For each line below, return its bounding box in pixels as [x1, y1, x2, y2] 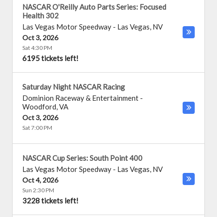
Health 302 [22, 11, 59, 20]
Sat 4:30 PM [22, 44, 52, 51]
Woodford [22, 102, 56, 111]
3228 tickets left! [22, 196, 78, 205]
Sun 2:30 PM [22, 186, 54, 194]
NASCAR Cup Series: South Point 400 [22, 154, 142, 162]
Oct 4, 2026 [22, 176, 58, 184]
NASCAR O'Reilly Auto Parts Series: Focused [22, 2, 166, 11]
